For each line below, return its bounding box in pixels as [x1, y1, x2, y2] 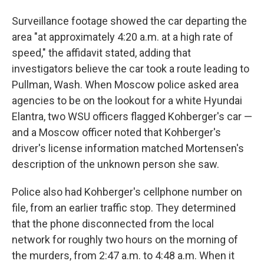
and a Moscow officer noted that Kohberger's [12, 126, 221, 138]
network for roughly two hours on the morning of [12, 233, 238, 246]
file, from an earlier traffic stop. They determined [12, 201, 236, 214]
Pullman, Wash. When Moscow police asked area [12, 78, 239, 91]
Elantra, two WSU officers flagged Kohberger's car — [12, 110, 252, 123]
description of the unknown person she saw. [12, 157, 219, 170]
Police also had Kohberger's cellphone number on [12, 185, 242, 198]
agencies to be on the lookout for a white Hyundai [12, 94, 242, 107]
